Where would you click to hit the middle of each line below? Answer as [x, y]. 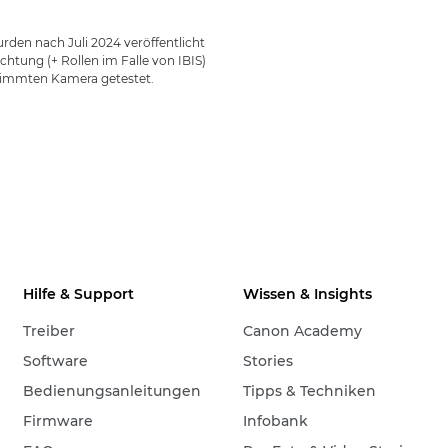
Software [56, 361]
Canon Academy [303, 331]
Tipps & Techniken [310, 391]
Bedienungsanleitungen [112, 391]
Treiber [49, 331]
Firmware [58, 421]
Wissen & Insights [308, 294]
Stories [268, 361]
